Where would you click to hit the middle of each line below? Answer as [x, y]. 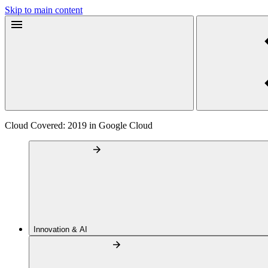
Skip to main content [44, 10]
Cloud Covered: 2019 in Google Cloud [79, 125]
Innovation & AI [62, 229]
